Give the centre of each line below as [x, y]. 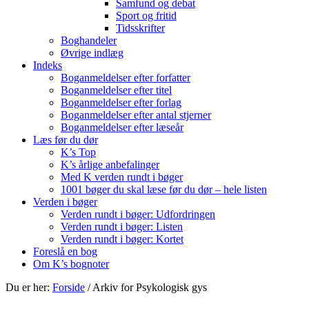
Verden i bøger [65, 202]
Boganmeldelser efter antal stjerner [136, 115]
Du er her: [29, 287]
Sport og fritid [146, 16]
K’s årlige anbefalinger [110, 165]
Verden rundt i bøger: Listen [122, 227]
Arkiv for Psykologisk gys [149, 287]
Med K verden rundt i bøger [122, 177]
